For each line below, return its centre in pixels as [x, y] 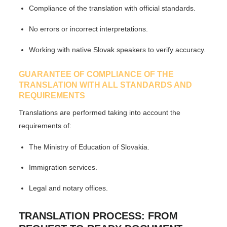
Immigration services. [63, 167]
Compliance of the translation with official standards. [112, 8]
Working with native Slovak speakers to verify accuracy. [118, 50]
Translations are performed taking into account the [100, 112]
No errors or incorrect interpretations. [89, 29]
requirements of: [45, 125]
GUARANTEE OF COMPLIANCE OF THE [97, 74]
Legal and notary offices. [69, 188]
